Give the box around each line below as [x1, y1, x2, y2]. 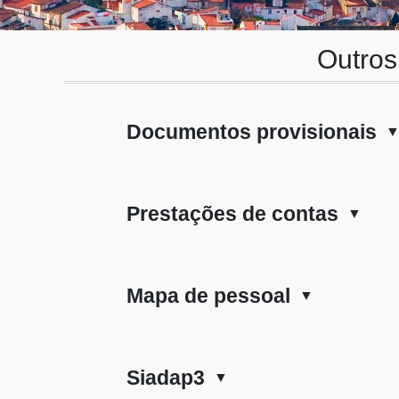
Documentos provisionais [126, 120, 377, 144]
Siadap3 [126, 366, 205, 390]
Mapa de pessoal [126, 284, 290, 308]
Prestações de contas [126, 202, 338, 226]
